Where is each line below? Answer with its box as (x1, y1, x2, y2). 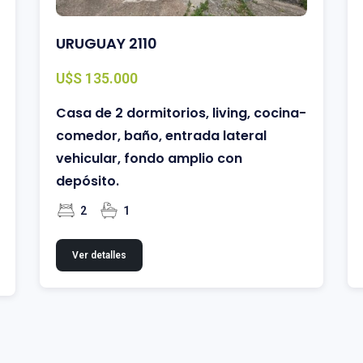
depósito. (56, 171, 119, 190)
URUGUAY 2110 (56, 32, 157, 53)
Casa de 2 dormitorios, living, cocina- (56, 103, 306, 122)
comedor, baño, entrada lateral (56, 126, 267, 145)
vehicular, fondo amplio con (56, 148, 242, 168)
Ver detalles (72, 249, 126, 261)
